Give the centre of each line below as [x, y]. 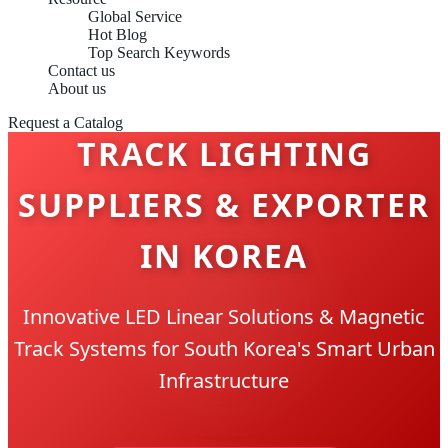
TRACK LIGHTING [224, 153]
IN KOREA [224, 255]
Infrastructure [224, 380]
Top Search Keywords [159, 52]
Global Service [135, 16]
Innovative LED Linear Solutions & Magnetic [224, 316]
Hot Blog [117, 34]
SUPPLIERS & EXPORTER [224, 204]
